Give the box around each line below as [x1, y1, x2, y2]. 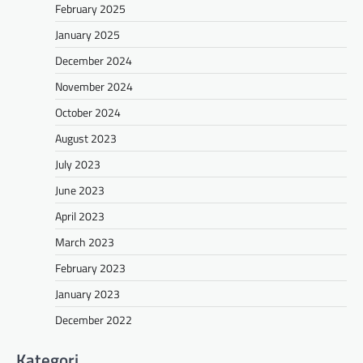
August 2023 [55, 129, 117, 147]
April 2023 [55, 207, 105, 224]
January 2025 [55, 25, 120, 43]
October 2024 [55, 103, 121, 121]
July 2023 [55, 155, 100, 173]
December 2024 [55, 51, 132, 69]
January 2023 [55, 284, 120, 302]
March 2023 [55, 233, 114, 250]
